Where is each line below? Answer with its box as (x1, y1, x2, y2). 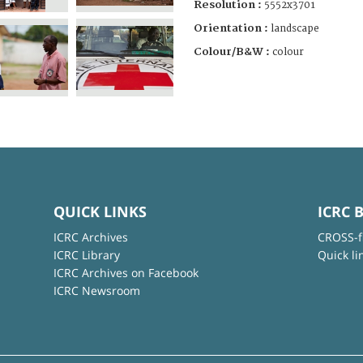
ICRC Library (53, 246, 120, 263)
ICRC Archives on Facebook (53, 264, 199, 280)
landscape (271, 22, 319, 35)
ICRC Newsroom (53, 282, 140, 298)
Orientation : (194, 21, 271, 35)
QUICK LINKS (53, 201, 147, 221)
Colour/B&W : (194, 45, 272, 58)
